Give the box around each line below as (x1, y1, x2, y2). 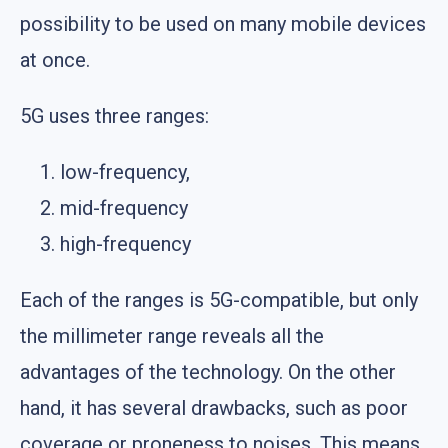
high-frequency (60, 231, 191, 256)
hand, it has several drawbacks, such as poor (20, 395, 408, 420)
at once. (20, 47, 90, 72)
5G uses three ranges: (20, 103, 209, 128)
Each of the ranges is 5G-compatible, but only (20, 287, 418, 312)
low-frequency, (60, 159, 190, 184)
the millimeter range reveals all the (20, 323, 324, 348)
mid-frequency (60, 195, 188, 220)
